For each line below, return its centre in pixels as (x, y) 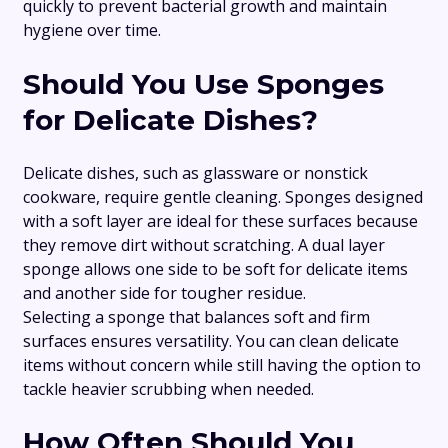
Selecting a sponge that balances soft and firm (196, 316)
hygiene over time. (92, 30)
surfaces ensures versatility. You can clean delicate (211, 340)
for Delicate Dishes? (170, 119)
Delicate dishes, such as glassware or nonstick (195, 172)
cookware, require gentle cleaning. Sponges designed (223, 196)
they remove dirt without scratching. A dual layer (204, 244)
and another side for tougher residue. (164, 292)
